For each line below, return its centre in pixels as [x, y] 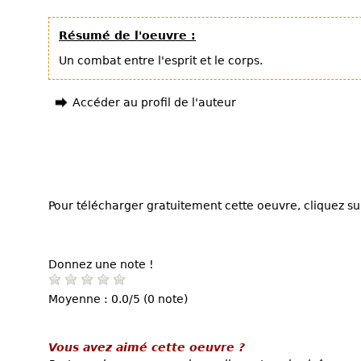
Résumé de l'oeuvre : [127, 35]
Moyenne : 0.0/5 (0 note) [118, 299]
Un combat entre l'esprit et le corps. [161, 60]
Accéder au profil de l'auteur [154, 102]
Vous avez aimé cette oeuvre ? [147, 347]
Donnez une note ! [101, 264]
